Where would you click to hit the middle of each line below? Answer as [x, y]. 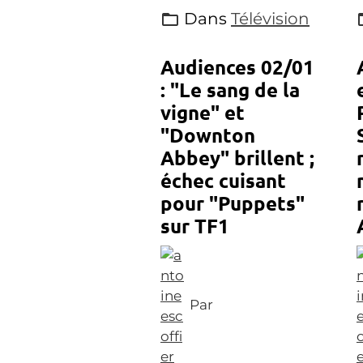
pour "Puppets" [233, 203]
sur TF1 [195, 226]
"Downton [208, 135]
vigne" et [203, 112]
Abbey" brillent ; [237, 158]
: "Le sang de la [230, 90]
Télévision [270, 19]
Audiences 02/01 [237, 67]
